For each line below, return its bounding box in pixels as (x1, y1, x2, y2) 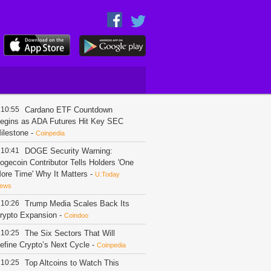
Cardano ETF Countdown (25, 105, 113, 114)
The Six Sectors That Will (25, 229, 115, 238)
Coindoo (64, 212, 88, 219)
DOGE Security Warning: (25, 146, 113, 155)
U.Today (95, 171, 120, 178)
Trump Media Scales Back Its (25, 199, 129, 208)
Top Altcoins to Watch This (25, 258, 119, 267)
